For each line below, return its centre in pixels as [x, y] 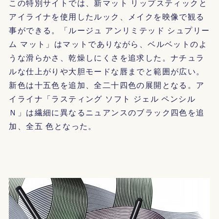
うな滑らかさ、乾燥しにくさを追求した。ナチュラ [107, 57]
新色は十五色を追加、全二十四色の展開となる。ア [107, 85]
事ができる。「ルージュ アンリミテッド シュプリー [109, 30]
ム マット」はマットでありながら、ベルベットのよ [108, 44]
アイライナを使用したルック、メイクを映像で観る [107, 16]
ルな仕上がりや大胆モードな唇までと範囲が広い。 [107, 71]
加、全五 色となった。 [53, 126]
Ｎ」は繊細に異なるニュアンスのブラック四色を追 [107, 112]
